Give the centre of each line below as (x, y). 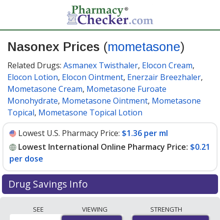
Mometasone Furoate (126, 89)
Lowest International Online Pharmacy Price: (103, 147)
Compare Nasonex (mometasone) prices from (92, 203)
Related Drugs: (35, 65)
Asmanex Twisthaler (101, 65)
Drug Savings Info (49, 184)
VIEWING (95, 209)
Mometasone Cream (45, 89)
